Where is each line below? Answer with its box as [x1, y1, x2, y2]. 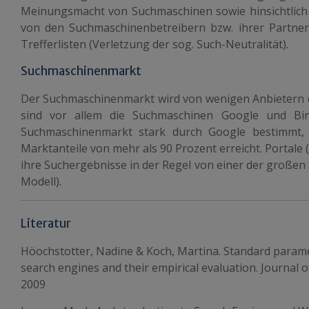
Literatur [20, 216, 71, 231]
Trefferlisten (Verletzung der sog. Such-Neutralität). [20, 37, 288, 52]
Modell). [20, 174, 61, 189]
